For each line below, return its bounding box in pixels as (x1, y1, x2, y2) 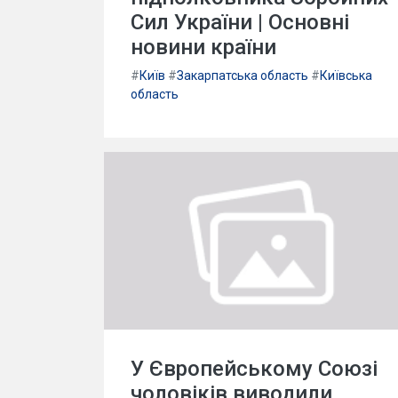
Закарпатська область (177, 68, 308, 83)
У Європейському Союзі (131, 355, 378, 381)
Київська (320, 68, 372, 83)
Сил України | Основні (131, 9, 349, 35)
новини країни (131, 34, 276, 60)
